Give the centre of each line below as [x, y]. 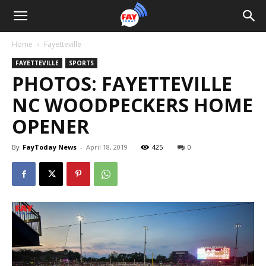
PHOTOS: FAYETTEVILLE [122, 83]
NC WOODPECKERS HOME [132, 105]
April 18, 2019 [107, 147]
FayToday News [50, 147]
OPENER [50, 126]
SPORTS [81, 63]
